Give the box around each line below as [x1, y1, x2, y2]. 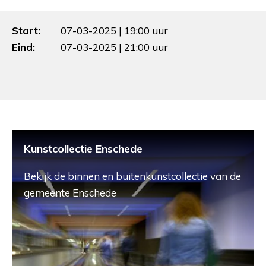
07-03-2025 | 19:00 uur [61, 24, 168, 37]
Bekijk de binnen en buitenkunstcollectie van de [24, 169, 241, 182]
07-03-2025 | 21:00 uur [61, 40, 168, 53]
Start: [12, 24, 40, 37]
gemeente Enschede [24, 186, 116, 199]
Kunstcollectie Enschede [24, 141, 142, 156]
